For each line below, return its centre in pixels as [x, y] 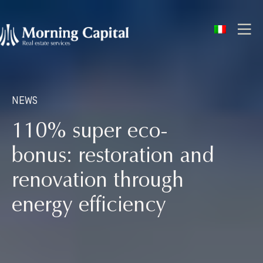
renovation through [98, 182]
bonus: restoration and [113, 157]
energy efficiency [89, 207]
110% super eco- [90, 133]
